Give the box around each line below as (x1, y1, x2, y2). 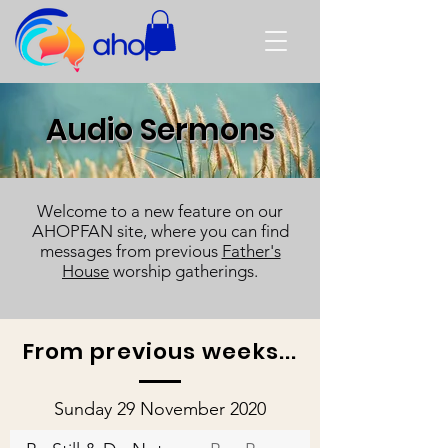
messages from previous (39, 241, 222, 261)
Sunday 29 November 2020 (54, 398, 266, 420)
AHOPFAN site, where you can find (31, 221, 289, 241)
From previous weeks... (22, 336, 298, 367)
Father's (221, 241, 281, 261)
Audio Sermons (45, 109, 275, 151)
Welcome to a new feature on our (37, 201, 283, 221)
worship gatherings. (109, 261, 258, 281)
